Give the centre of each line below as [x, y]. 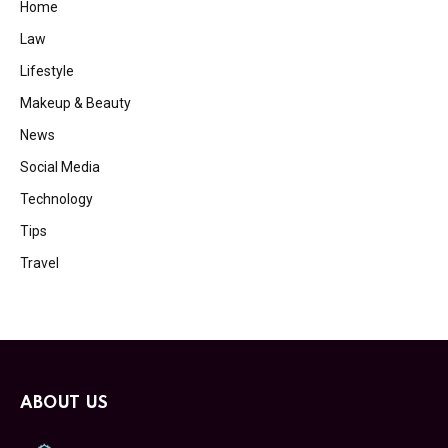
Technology [56, 199]
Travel [39, 263]
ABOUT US [64, 404]
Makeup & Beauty [75, 103]
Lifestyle [47, 71]
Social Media [60, 167]
